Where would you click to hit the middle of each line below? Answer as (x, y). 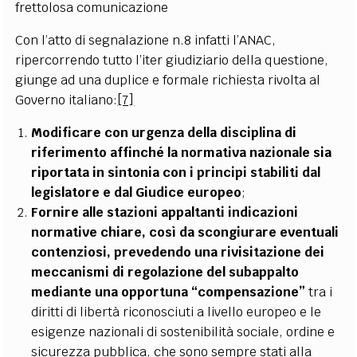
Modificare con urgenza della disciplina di (164, 132)
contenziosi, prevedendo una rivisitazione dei (178, 252)
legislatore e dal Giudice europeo (137, 192)
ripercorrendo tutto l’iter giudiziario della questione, (172, 60)
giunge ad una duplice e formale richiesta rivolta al (168, 80)
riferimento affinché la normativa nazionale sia (182, 152)
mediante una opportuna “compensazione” (169, 292)
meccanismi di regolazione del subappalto (165, 272)
